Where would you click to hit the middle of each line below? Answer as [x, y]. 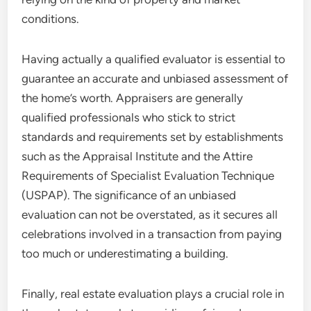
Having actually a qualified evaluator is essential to [154, 59]
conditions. [51, 19]
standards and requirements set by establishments [153, 137]
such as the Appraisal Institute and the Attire [137, 156]
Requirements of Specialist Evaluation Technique [148, 176]
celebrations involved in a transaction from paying [152, 234]
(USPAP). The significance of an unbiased [129, 195]
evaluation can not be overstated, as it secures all [150, 215]
